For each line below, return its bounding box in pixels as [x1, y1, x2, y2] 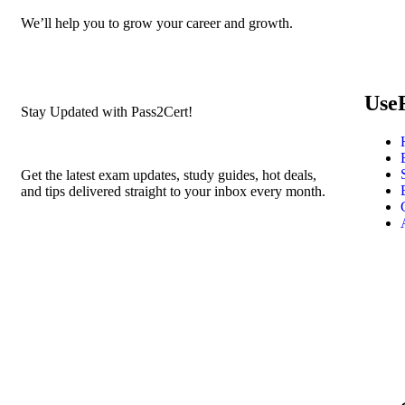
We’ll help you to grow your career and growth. [21, 14, 293, 31]
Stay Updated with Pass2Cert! [21, 103, 193, 119]
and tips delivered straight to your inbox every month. [21, 183, 325, 199]
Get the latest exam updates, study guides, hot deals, [21, 166, 316, 183]
